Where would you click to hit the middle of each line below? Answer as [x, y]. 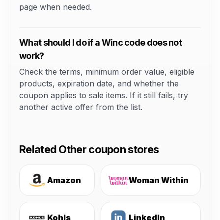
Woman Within [159, 180]
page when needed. [55, 7]
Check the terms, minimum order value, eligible [107, 72]
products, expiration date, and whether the [99, 83]
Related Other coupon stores [89, 149]
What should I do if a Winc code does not [100, 42]
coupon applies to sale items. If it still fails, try [104, 95]
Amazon [64, 180]
